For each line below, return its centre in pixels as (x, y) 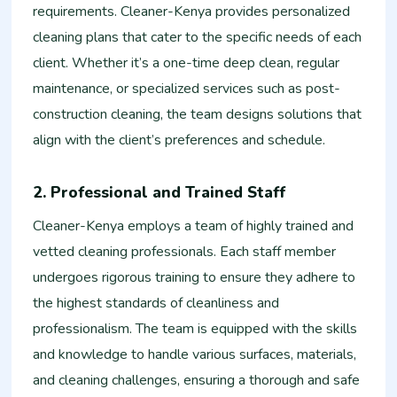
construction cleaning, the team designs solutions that (198, 114)
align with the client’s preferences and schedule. (179, 140)
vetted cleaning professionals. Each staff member (185, 252)
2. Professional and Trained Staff (160, 192)
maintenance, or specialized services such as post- (187, 88)
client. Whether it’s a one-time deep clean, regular (187, 62)
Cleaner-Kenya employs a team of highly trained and (194, 226)
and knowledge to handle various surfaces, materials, (195, 355)
